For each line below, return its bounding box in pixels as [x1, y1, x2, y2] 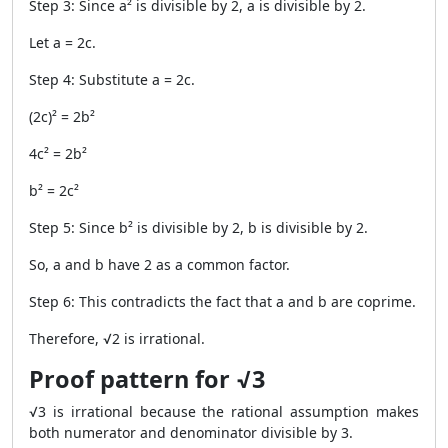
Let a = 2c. [29, 33, 96, 52]
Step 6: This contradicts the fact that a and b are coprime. [29, 292, 416, 311]
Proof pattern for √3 [29, 363, 265, 395]
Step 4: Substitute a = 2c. [29, 70, 195, 89]
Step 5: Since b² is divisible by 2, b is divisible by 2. [29, 218, 368, 237]
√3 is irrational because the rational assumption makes [29, 402, 419, 421]
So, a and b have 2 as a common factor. [29, 255, 290, 274]
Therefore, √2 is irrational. [29, 329, 205, 348]
